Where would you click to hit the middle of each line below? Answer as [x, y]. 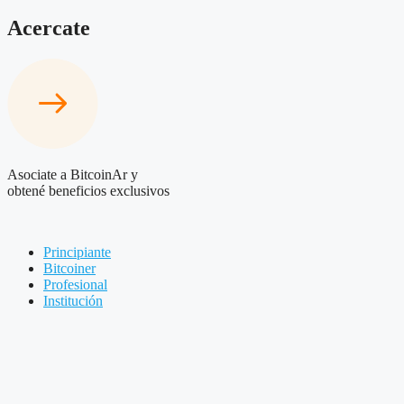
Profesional [75, 285]
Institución [73, 301]
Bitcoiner [69, 269]
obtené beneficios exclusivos [88, 191]
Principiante [77, 252]
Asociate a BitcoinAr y [73, 175]
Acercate [49, 28]
